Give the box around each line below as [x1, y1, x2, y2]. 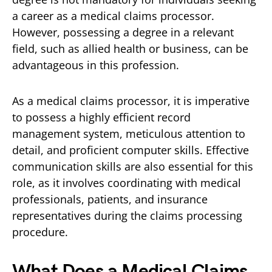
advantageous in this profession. [12, 57, 179, 72]
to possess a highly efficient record [12, 109, 191, 124]
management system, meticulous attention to [12, 126, 245, 141]
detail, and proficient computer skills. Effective [12, 142, 249, 157]
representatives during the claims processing [12, 208, 242, 223]
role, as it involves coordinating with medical [12, 175, 241, 190]
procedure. [12, 224, 68, 239]
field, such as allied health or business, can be [12, 41, 248, 56]
